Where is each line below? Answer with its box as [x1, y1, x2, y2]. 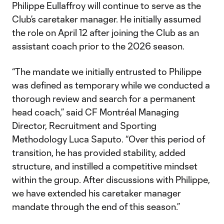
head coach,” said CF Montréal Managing [12, 106, 179, 117]
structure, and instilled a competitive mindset [12, 160, 197, 171]
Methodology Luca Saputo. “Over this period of [12, 133, 205, 144]
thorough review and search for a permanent [12, 93, 195, 104]
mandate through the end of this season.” [12, 201, 180, 212]
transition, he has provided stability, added [12, 147, 185, 158]
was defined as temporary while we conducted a [12, 79, 210, 90]
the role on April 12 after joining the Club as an [12, 27, 199, 38]
